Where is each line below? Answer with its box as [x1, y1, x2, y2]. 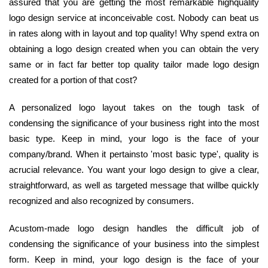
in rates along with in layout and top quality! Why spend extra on [9, 28, 259, 38]
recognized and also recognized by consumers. [9, 195, 194, 206]
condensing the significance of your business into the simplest [9, 238, 259, 249]
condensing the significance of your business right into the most [9, 117, 259, 128]
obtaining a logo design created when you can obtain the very [9, 43, 259, 54]
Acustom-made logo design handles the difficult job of [9, 223, 259, 233]
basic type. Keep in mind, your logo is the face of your [9, 133, 259, 144]
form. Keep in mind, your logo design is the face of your [9, 254, 259, 264]
